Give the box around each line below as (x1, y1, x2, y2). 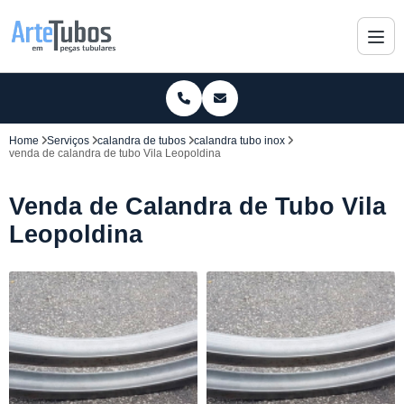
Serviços (47, 134, 89, 147)
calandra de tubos (97, 134, 186, 147)
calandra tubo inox (194, 134, 285, 147)
